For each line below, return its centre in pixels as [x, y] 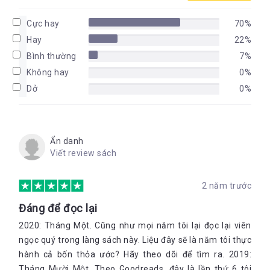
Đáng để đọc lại [58, 208]
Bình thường [52, 56]
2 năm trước [226, 186]
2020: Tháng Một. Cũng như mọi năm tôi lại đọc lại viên [135, 225]
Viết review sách [83, 153]
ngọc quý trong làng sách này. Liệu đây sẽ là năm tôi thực [135, 240]
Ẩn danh [67, 141]
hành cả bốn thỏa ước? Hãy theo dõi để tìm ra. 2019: [135, 254]
